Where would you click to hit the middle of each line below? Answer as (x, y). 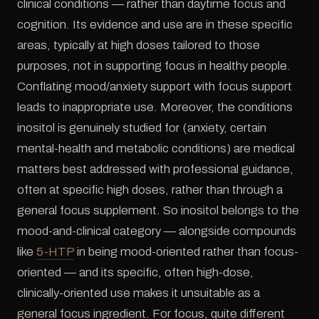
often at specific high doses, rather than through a (150, 189)
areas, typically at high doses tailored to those (138, 45)
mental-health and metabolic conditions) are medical (156, 148)
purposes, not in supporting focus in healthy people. (154, 66)
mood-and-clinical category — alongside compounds (157, 231)
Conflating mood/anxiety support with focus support (155, 86)
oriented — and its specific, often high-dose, (135, 272)
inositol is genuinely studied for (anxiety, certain (142, 127)
